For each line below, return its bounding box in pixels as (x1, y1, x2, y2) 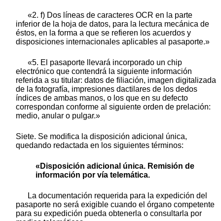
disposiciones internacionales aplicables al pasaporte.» (16, 37, 210, 46)
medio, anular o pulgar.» (16, 111, 100, 120)
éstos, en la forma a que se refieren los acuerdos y (16, 28, 191, 37)
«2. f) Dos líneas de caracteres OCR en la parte (28, 10, 192, 19)
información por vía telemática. (36, 170, 150, 179)
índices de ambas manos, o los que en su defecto (16, 93, 188, 102)
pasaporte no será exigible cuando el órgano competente (16, 200, 215, 209)
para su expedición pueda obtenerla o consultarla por (16, 209, 202, 218)
